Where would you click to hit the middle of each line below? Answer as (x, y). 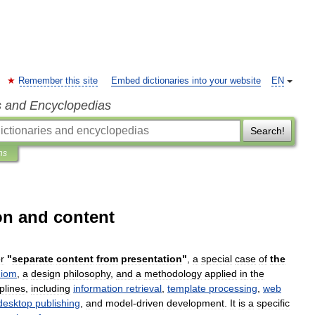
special (217, 259)
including (51, 288)
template (187, 288)
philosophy (87, 274)
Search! (267, 131)
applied (221, 274)
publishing (58, 303)
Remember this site (58, 81)
